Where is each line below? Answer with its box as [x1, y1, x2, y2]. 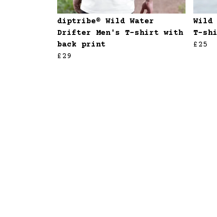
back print [57, 40, 106, 49]
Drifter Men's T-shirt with [57, 29, 183, 38]
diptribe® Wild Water [57, 17, 154, 26]
